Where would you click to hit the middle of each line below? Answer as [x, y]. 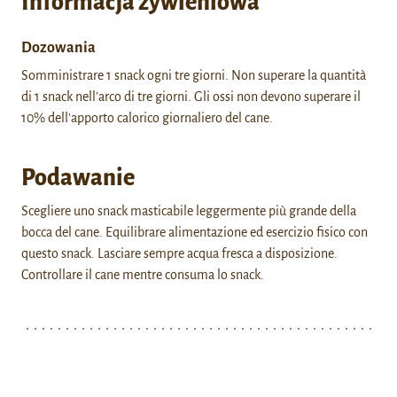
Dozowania [58, 48]
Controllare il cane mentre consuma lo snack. [143, 275]
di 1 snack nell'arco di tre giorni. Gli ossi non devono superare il [191, 97]
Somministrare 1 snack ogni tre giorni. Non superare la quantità [194, 75]
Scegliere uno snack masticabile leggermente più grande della [189, 211]
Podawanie [78, 178]
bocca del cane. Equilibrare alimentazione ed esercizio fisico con [195, 232]
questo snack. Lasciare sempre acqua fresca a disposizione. [179, 253]
